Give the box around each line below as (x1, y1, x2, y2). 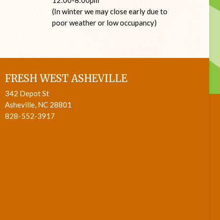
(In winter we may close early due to (52, 6, 167, 16)
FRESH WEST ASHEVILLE (4, 72, 127, 84)
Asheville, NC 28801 (4, 100, 72, 109)
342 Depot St (4, 88, 49, 98)
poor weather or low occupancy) (52, 18, 157, 27)
